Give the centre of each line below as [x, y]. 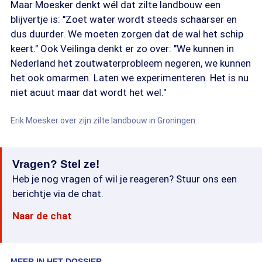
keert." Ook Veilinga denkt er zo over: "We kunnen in [122, 49]
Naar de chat [42, 216]
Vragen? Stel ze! [56, 164]
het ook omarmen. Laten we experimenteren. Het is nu [130, 78]
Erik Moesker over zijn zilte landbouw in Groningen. [104, 120]
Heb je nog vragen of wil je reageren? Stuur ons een [125, 179]
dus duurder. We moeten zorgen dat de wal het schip [127, 34]
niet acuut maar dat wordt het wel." [88, 92]
